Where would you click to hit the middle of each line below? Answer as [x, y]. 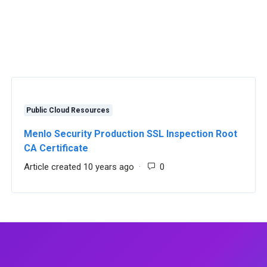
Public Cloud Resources [68, 110]
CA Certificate [56, 148]
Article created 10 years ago [79, 167]
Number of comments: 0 [212, 167]
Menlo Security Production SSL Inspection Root [130, 134]
